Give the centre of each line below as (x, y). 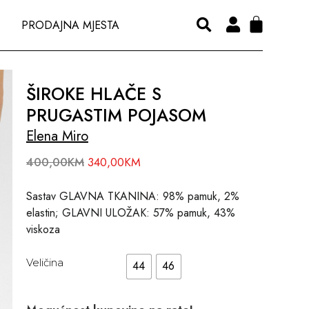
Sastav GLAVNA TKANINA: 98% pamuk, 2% (132, 196)
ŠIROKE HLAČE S (93, 94)
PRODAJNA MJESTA (71, 25)
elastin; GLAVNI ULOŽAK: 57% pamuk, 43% (130, 212)
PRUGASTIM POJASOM (116, 116)
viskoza (43, 229)
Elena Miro (57, 137)
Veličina (44, 262)
